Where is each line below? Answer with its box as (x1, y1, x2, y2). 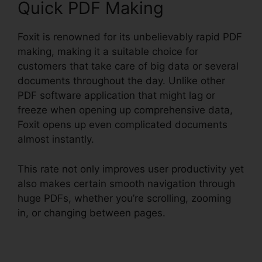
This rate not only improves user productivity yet (18, 163, 244, 175)
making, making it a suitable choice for (18, 46, 198, 58)
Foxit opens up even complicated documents (18, 119, 227, 131)
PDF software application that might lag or (18, 89, 215, 102)
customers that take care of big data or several (18, 60, 239, 73)
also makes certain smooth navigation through (18, 177, 235, 189)
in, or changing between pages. (18, 206, 166, 219)
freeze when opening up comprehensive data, (18, 104, 233, 116)
